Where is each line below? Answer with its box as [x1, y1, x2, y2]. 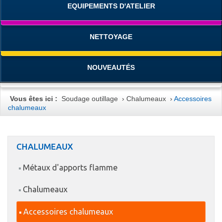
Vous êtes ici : [10, 95, 58, 103]
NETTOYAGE [90, 33, 132, 41]
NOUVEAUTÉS [87, 63, 135, 72]
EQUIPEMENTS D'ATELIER [67, 2, 155, 10]
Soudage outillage [61, 95, 118, 103]
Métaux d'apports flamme [23, 163, 118, 172]
